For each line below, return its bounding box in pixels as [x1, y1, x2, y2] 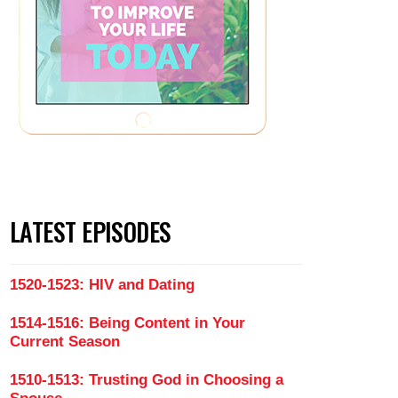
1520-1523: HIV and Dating [10, 276, 195, 293]
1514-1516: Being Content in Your [10, 314, 245, 331]
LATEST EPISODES [10, 213, 171, 250]
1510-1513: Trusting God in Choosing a [10, 371, 283, 388]
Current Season [10, 333, 120, 350]
